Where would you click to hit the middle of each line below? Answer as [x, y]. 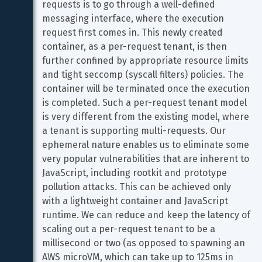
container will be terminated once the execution [147, 89]
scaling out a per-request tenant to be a [130, 229]
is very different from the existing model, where [147, 117]
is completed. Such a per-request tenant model [146, 103]
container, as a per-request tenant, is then [136, 46]
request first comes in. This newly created [134, 32]
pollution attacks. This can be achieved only [138, 187]
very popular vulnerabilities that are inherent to [147, 159]
